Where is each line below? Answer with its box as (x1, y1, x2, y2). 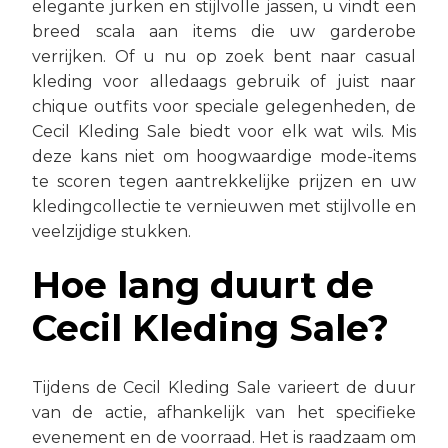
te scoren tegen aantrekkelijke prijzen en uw (32, 172, 416, 191)
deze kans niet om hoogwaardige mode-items (32, 147, 416, 166)
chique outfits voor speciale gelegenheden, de (32, 97, 416, 116)
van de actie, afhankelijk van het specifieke (32, 403, 416, 422)
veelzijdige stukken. (32, 222, 191, 241)
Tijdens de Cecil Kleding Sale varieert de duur (32, 378, 416, 397)
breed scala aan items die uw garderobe (32, 22, 416, 41)
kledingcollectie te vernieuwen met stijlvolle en (32, 197, 416, 216)
